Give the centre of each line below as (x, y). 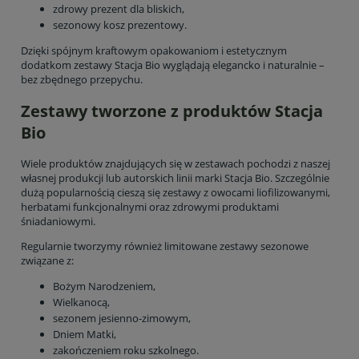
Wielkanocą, (81, 302)
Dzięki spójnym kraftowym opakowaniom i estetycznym (154, 51)
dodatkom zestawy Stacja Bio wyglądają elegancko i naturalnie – (173, 65)
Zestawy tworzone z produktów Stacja (172, 111)
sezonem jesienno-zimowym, (122, 318)
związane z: (47, 260)
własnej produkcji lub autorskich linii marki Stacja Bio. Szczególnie (175, 177)
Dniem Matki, (85, 334)
